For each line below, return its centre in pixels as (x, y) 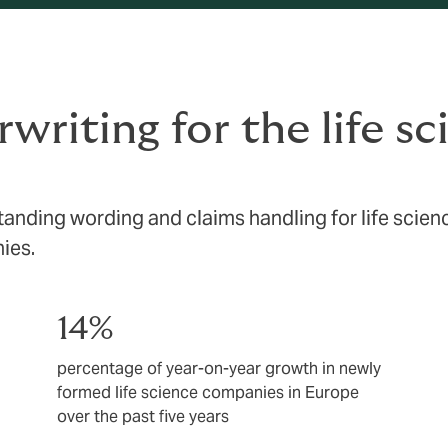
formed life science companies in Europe (208, 392)
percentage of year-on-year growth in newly (219, 368)
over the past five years (143, 416)
